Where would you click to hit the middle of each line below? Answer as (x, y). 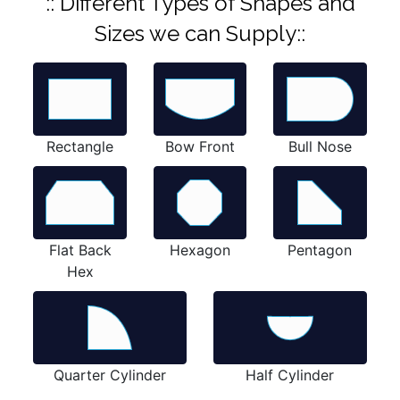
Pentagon (320, 250)
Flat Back (80, 250)
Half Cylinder (290, 375)
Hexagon (200, 250)
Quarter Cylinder (110, 375)
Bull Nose (320, 146)
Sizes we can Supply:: (200, 33)
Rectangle (80, 146)
